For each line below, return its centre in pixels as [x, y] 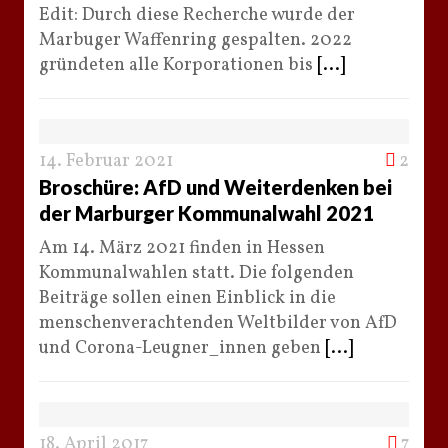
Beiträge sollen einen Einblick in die [187, 298]
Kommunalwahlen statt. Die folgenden [196, 273]
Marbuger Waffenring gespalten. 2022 [195, 40]
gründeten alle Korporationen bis [178, 65]
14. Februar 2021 [106, 161]
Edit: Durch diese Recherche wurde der [197, 15]
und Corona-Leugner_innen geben [182, 348]
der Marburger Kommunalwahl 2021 [206, 212]
